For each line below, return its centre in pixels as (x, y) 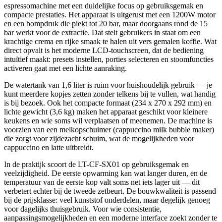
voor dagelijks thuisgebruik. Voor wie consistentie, (83, 209)
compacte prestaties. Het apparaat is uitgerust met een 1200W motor (110, 15)
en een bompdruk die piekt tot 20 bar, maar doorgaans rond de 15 (106, 24)
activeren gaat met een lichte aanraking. (65, 68)
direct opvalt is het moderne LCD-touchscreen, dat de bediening (104, 51)
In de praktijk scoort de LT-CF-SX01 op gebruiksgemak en (96, 165)
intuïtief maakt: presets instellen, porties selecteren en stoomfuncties (109, 59)
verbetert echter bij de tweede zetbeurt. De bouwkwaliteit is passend (110, 191)
